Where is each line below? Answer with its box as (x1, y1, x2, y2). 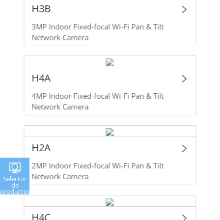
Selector (3, 174, 27, 183)
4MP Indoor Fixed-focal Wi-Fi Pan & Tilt (31, 90, 164, 102)
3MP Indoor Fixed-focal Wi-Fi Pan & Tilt (31, 21, 164, 32)
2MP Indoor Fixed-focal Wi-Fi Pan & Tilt (31, 160, 164, 171)
